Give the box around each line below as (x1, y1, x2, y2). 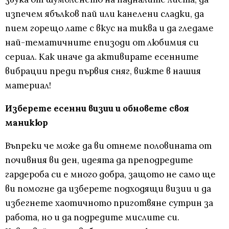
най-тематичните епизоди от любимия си (5, 37, 199, 49)
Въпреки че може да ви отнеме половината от (5, 140, 212, 152)
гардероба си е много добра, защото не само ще (5, 169, 216, 180)
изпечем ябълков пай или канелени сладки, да (5, 8, 204, 20)
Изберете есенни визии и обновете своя (5, 103, 189, 114)
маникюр (5, 117, 48, 129)
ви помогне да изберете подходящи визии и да (5, 183, 211, 195)
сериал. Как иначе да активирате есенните (5, 51, 199, 63)
